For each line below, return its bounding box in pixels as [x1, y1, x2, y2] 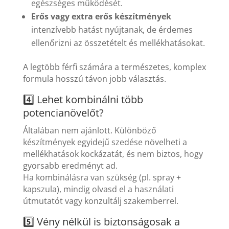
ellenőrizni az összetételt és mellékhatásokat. [31, 37, 205, 49]
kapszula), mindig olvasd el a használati [22, 184, 174, 195]
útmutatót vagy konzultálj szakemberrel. [22, 195, 178, 207]
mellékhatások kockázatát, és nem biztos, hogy [22, 148, 203, 160]
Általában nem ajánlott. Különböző [22, 125, 156, 136]
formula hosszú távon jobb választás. [22, 73, 166, 85]
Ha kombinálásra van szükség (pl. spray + [22, 172, 181, 184]
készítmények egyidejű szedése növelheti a [22, 136, 187, 148]
